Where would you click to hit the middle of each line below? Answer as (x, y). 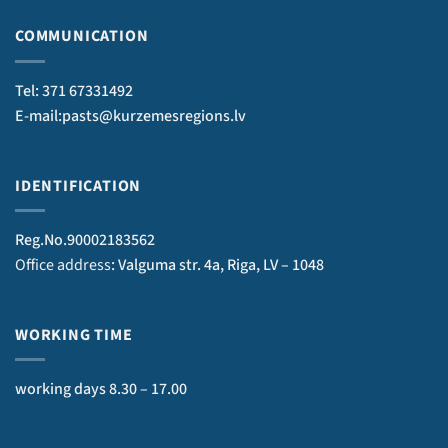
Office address (63, 265)
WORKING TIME (74, 334)
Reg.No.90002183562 (85, 240)
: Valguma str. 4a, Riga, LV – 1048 (217, 265)
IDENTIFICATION (78, 185)
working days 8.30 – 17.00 (101, 389)
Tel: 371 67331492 (74, 90)
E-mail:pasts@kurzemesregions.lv (130, 115)
